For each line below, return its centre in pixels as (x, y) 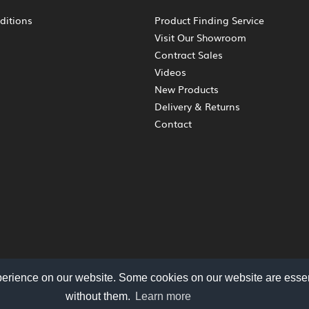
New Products (187, 89)
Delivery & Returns (197, 107)
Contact (173, 124)
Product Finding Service (209, 20)
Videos (170, 72)
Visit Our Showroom (200, 38)
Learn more (163, 296)
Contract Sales (189, 55)
